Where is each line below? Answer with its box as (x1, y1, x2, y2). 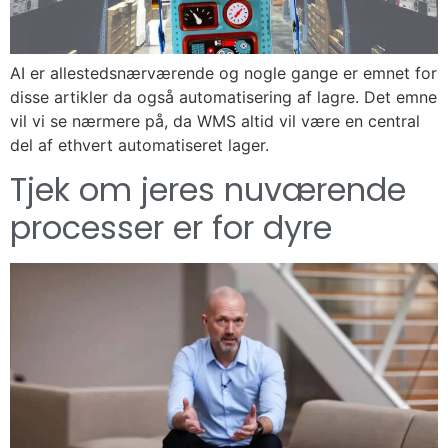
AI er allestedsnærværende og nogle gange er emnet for (10, 62, 437, 83)
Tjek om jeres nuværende (10, 167, 406, 213)
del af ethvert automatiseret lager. (10, 134, 269, 155)
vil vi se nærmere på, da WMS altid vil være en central (10, 110, 420, 131)
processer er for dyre (10, 205, 332, 251)
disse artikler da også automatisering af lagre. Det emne (10, 86, 437, 107)
